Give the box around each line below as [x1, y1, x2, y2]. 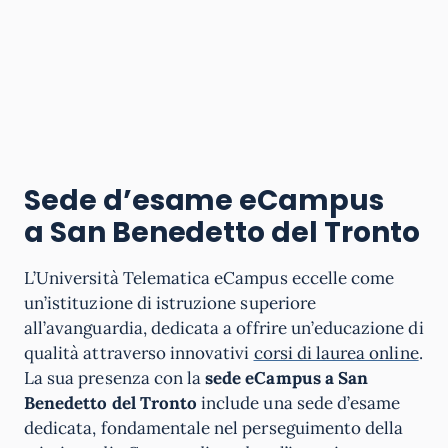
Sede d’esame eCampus [24, 181, 384, 220]
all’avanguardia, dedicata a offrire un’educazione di [24, 317, 424, 339]
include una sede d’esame [197, 392, 401, 414]
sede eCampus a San [205, 367, 369, 389]
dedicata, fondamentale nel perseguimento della [24, 417, 404, 439]
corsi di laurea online [253, 342, 419, 364]
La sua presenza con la [24, 367, 206, 389]
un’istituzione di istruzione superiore [24, 292, 316, 314]
